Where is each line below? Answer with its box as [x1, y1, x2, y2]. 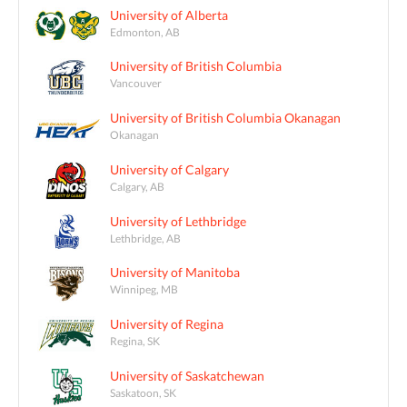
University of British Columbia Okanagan [110, 110, 341, 126]
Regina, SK [110, 334, 160, 348]
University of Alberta [110, 6, 228, 23]
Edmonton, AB [110, 25, 180, 38]
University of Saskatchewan [110, 368, 264, 384]
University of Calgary [110, 161, 229, 177]
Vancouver [110, 76, 162, 90]
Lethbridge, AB [110, 231, 181, 244]
